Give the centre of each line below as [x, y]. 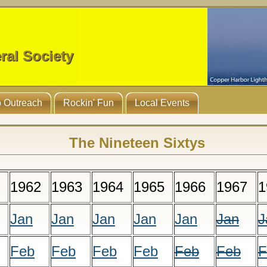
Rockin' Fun [88, 103]
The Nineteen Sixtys [137, 143]
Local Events [162, 103]
